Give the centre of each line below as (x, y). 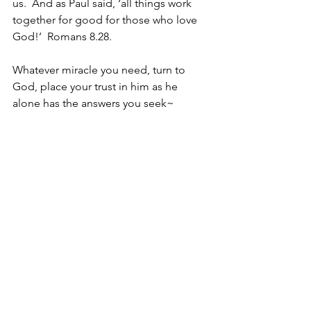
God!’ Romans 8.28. (65, 36)
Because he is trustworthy (75, 153)
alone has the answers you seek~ (93, 103)
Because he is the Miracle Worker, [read (109, 170)
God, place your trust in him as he (96, 86)
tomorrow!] (40, 186)
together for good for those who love (106, 20)
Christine (34, 236)
